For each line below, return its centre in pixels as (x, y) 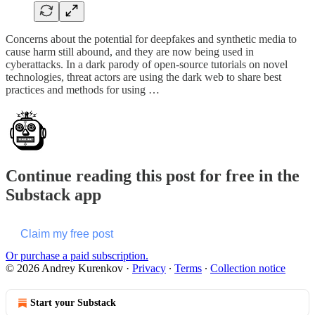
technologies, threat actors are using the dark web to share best (143, 77)
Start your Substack (73, 302)
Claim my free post (67, 233)
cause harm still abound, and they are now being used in (130, 51)
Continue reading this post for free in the (153, 175)
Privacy (149, 268)
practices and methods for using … (83, 89)
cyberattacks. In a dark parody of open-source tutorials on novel (147, 64)
